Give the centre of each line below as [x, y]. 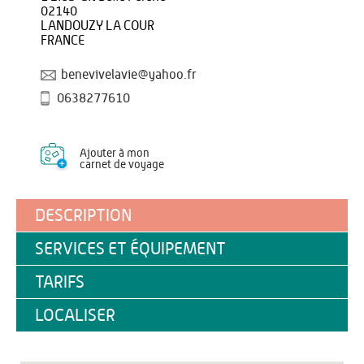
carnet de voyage [122, 165]
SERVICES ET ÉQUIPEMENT [130, 249]
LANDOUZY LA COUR [97, 26]
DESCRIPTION [83, 216]
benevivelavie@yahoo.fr [128, 75]
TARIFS [60, 282]
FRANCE [63, 41]
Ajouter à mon [115, 154]
